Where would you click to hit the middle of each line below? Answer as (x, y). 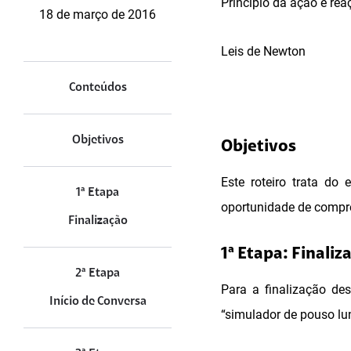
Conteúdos (98, 88)
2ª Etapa (98, 273)
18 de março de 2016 (98, 14)
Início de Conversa (98, 302)
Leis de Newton (263, 51)
